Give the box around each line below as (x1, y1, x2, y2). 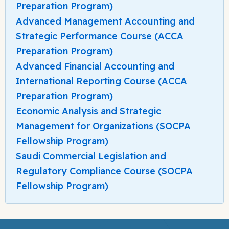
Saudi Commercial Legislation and (16, 150, 166, 162)
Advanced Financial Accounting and (16, 60, 174, 72)
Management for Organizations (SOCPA (16, 120, 191, 132)
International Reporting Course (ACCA (16, 75, 187, 87)
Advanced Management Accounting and (16, 15, 195, 27)
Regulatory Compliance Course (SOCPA (16, 165, 193, 177)
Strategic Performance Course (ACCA (16, 30, 184, 42)
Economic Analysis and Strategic (16, 105, 161, 117)
